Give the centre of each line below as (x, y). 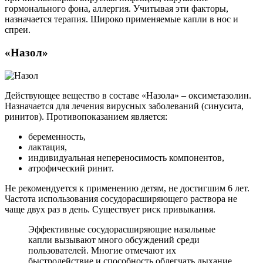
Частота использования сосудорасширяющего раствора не (121, 198)
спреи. (18, 30)
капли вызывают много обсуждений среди (114, 240)
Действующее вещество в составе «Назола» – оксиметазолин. (128, 95)
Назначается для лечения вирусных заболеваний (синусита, (124, 106)
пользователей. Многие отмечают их (102, 250)
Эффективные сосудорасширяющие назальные (122, 229)
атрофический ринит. (71, 168)
